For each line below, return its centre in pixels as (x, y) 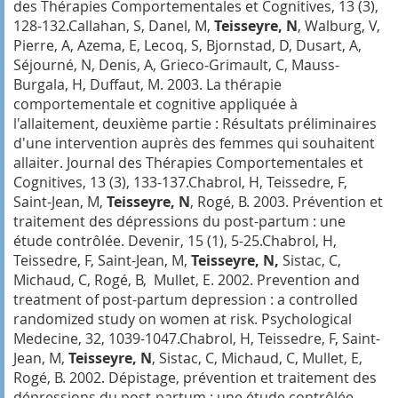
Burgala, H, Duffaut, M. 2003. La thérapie (147, 84)
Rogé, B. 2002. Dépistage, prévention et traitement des (195, 377)
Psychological (306, 318)
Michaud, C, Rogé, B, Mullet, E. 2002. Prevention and (187, 279)
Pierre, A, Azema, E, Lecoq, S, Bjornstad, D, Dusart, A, (187, 45)
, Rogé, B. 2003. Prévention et (287, 201)
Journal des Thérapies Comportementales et (215, 162)
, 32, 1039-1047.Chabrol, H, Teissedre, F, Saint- (229, 338)
